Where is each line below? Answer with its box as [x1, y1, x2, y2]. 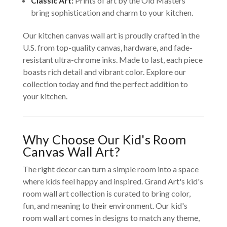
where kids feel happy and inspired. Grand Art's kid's [22, 176, 203, 186]
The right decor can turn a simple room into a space [22, 164, 199, 174]
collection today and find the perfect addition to [22, 79, 188, 89]
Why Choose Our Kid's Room [22, 132, 186, 147]
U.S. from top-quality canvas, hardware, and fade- [22, 43, 193, 53]
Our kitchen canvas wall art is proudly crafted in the [22, 30, 200, 41]
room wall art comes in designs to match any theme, [22, 213, 200, 223]
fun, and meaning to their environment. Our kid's [22, 201, 187, 211]
